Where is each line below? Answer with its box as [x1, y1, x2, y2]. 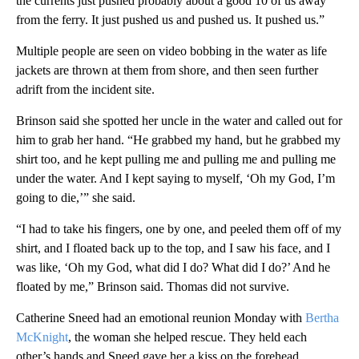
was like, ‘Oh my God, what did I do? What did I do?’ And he [16, 260, 330, 274]
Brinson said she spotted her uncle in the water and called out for [16, 113, 342, 127]
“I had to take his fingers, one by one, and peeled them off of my [16, 221, 341, 236]
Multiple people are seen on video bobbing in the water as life [16, 43, 327, 58]
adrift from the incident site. [16, 82, 155, 96]
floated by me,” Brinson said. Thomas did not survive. [16, 279, 289, 293]
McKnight [16, 329, 68, 344]
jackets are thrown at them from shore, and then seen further [16, 63, 318, 77]
